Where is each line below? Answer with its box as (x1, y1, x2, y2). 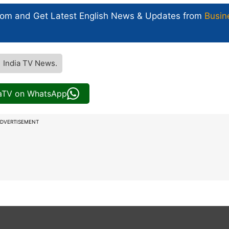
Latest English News (51, 10, 134, 21)
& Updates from (134, 10, 204, 21)
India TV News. (3, 58, 57, 68)
